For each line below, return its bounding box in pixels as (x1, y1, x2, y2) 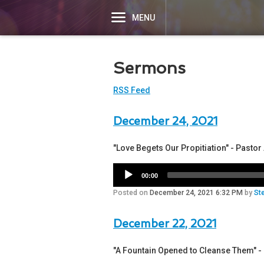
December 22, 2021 (113, 217, 216, 230)
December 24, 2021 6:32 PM (150, 189, 243, 197)
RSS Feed (113, 85, 150, 95)
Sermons (113, 58, 186, 78)
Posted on (113, 189, 150, 197)
